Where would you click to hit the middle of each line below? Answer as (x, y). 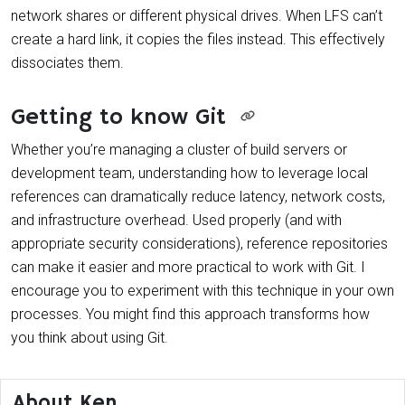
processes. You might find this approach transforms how (190, 314)
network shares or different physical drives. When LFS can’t (197, 15)
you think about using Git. (89, 337)
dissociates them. (67, 62)
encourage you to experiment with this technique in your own (202, 290)
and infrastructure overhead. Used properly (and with (176, 220)
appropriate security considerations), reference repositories (199, 243)
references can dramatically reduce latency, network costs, (198, 196)
